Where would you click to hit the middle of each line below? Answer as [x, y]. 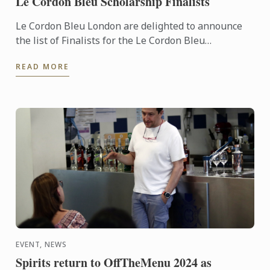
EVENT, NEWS [42, 245]
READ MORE [43, 67]
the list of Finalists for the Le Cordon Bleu [111, 41]
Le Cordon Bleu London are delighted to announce [129, 26]
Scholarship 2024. [56, 55]
